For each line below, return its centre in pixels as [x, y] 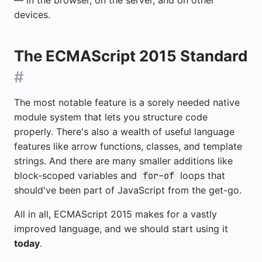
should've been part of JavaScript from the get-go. [128, 190]
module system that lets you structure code [111, 117]
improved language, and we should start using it [121, 228]
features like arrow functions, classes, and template [128, 146]
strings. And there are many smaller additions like [123, 161]
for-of [158, 175]
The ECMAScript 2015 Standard [131, 56]
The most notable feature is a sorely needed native [127, 102]
